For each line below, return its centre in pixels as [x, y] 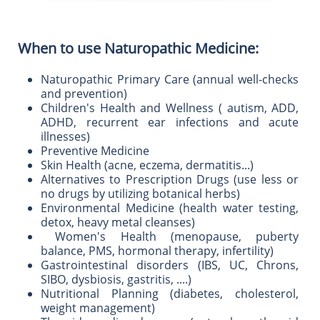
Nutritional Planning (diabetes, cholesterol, [170, 294]
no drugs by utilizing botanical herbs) [142, 194]
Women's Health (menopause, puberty [170, 236]
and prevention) [84, 94]
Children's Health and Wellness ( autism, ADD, [170, 108]
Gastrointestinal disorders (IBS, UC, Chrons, [170, 265]
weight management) [101, 308]
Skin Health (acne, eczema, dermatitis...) [147, 165]
